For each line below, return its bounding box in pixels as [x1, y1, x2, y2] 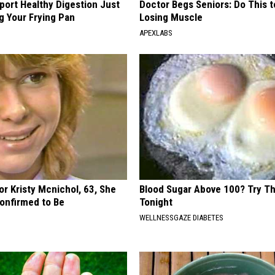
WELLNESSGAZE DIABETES [139, 213, 224, 223]
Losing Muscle [139, 11, 203, 24]
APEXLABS [139, 28, 173, 38]
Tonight [139, 196, 173, 209]
